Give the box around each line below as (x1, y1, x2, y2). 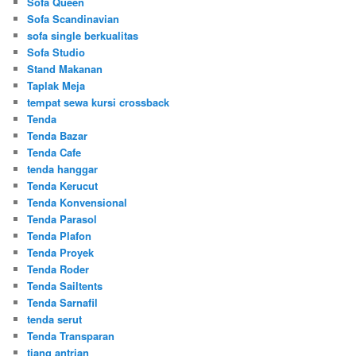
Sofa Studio (27, 44, 86, 60)
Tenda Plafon (27, 227, 92, 243)
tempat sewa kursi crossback (27, 94, 170, 110)
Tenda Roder (27, 261, 90, 277)
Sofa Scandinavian (27, 10, 120, 26)
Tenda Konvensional (27, 194, 128, 210)
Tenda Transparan (27, 327, 115, 343)
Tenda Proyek (27, 244, 95, 260)
